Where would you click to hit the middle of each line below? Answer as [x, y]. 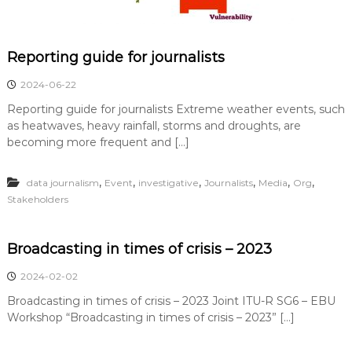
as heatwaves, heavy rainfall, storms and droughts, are [154, 126]
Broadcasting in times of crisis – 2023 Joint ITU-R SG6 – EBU [171, 301]
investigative [168, 183]
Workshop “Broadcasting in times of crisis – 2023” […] [150, 317]
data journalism [62, 183]
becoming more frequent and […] [98, 142]
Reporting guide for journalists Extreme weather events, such [176, 109]
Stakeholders [37, 199]
